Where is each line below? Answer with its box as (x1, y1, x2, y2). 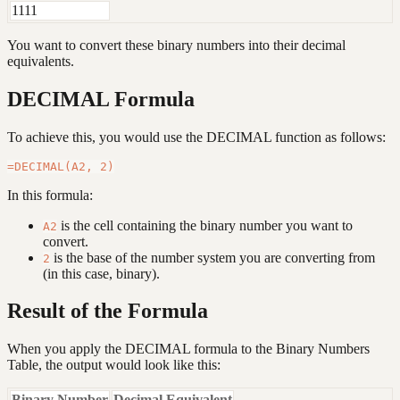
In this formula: (7, 187, 93, 203)
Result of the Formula (7, 299, 208, 323)
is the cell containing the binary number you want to (57, 217, 353, 233)
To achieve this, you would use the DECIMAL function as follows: (7, 129, 386, 145)
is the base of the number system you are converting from (50, 249, 375, 265)
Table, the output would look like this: (7, 357, 221, 373)
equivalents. (7, 53, 74, 69)
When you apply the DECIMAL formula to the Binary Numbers (7, 341, 370, 357)
